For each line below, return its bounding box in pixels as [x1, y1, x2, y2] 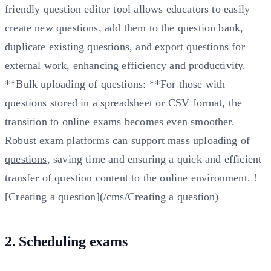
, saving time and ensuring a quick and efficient [47, 152, 262, 165]
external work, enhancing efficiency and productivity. [5, 59, 246, 71]
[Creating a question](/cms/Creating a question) [5, 190, 219, 203]
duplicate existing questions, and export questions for [5, 40, 245, 53]
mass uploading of [168, 134, 250, 146]
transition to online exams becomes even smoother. [5, 115, 235, 128]
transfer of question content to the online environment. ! [5, 171, 258, 184]
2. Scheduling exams [5, 233, 128, 249]
